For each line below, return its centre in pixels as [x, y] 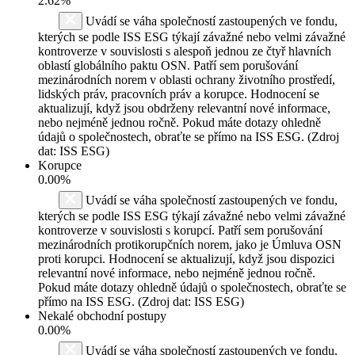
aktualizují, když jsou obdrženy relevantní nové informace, [184, 108]
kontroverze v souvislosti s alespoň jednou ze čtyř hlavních [185, 51]
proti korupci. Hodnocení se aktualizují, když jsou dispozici [186, 258]
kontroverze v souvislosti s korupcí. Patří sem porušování [180, 230]
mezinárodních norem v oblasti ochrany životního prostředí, [187, 79]
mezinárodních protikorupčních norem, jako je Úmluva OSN [190, 244]
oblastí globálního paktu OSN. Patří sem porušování [168, 65]
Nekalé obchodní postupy [102, 315]
